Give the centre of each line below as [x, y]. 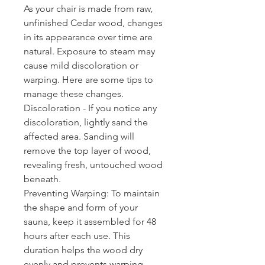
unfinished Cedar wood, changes [93, 23]
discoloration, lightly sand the [86, 122]
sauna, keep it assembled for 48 [90, 222]
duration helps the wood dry [83, 250]
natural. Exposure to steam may [89, 51]
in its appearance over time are [88, 37]
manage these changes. [74, 94]
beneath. [42, 179]
